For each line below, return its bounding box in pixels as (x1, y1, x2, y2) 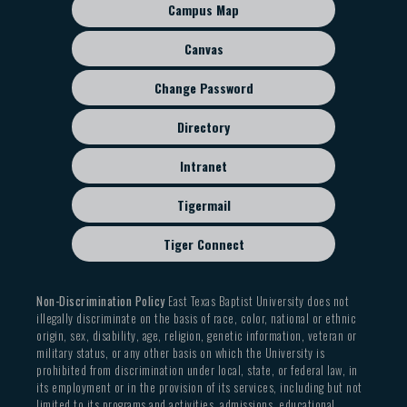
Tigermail (176, 194, 231, 214)
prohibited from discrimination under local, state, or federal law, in (36, 360, 358, 379)
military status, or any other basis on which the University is (36, 342, 324, 362)
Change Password (154, 77, 253, 97)
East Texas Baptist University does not (164, 291, 349, 310)
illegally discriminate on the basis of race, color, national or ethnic (36, 308, 356, 327)
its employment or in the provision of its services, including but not (36, 377, 362, 396)
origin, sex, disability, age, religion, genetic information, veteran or (36, 325, 357, 344)
